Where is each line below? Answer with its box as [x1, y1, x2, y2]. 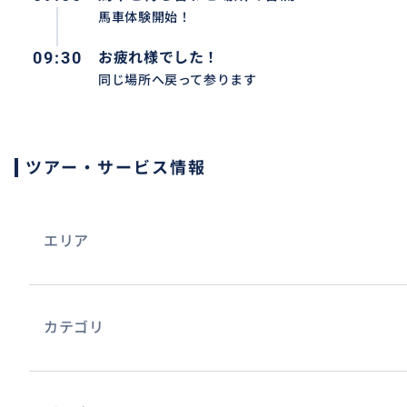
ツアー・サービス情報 [25, 158, 206, 177]
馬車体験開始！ [98, 10, 192, 25]
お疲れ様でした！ [98, 49, 220, 66]
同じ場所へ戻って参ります [98, 73, 257, 87]
